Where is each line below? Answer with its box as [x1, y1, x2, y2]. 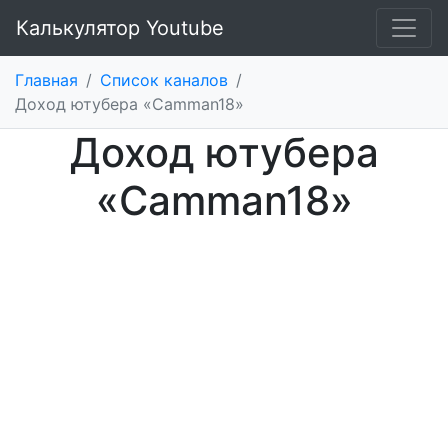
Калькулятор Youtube [16, 16, 224, 40]
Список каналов [100, 70, 228, 90]
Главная [15, 70, 78, 90]
